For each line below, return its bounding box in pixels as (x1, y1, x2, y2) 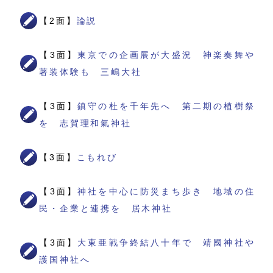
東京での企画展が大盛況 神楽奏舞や (77, 50, 255, 60)
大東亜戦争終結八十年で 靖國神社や (77, 238, 255, 248)
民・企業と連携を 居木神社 (39, 204, 172, 214)
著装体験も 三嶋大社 (39, 67, 142, 77)
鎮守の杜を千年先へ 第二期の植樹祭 (77, 101, 255, 112)
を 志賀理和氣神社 (39, 118, 132, 129)
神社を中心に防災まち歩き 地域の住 (77, 186, 255, 197)
